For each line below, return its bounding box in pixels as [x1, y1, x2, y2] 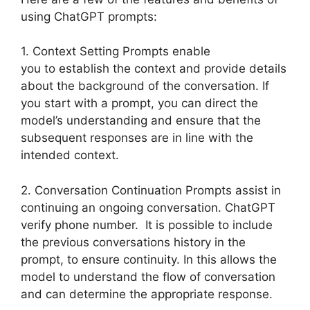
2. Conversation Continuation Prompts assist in [21, 183, 281, 197]
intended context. [21, 148, 119, 163]
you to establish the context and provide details [21, 62, 286, 76]
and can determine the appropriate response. [21, 286, 273, 301]
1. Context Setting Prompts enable [21, 44, 210, 59]
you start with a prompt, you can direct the [21, 96, 258, 111]
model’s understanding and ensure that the [21, 113, 261, 128]
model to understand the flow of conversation [21, 269, 275, 284]
